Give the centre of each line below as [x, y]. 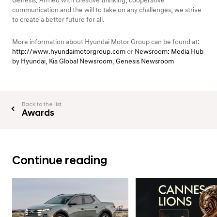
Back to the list [42, 104]
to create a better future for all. [58, 19]
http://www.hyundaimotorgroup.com [69, 51]
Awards [38, 113]
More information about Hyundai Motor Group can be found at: [106, 42]
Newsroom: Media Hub [169, 51]
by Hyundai [29, 61]
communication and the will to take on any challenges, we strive [107, 10]
